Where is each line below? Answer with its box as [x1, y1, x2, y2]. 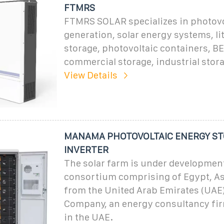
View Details [63, 69, 117, 80]
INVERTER [63, 144, 108, 155]
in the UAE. [63, 211, 113, 222]
